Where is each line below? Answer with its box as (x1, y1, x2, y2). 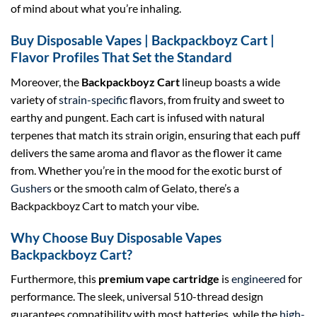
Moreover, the (11, 74, 81, 88)
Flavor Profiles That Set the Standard (11, 49, 232, 66)
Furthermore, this (11, 272, 98, 286)
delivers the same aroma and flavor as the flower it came (11, 145, 282, 159)
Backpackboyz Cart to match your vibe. (11, 198, 199, 212)
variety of (11, 92, 57, 106)
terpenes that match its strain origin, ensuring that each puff (11, 127, 300, 142)
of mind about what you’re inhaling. (11, 1, 181, 16)
